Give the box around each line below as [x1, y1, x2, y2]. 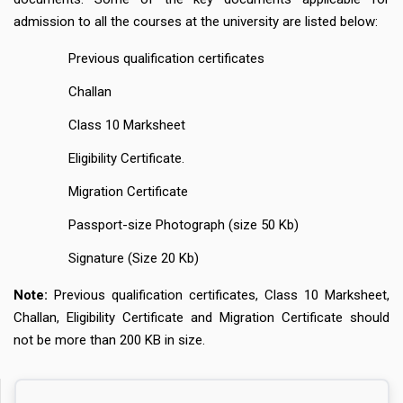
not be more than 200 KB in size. [13, 331, 205, 348]
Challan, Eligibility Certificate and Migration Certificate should [13, 309, 390, 326]
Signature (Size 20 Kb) [67, 249, 199, 266]
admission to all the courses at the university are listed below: [13, 13, 378, 30]
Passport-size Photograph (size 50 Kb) [67, 216, 299, 233]
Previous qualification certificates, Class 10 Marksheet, [54, 286, 390, 303]
